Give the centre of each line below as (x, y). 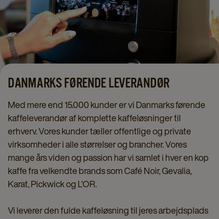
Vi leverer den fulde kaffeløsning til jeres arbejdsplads (108, 210)
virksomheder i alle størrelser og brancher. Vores (97, 144)
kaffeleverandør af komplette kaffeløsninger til (94, 118)
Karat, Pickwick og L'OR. (52, 184)
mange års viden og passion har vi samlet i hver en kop (108, 157)
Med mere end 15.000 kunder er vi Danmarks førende (107, 105)
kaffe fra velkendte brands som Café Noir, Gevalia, (100, 171)
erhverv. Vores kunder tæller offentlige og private (99, 131)
